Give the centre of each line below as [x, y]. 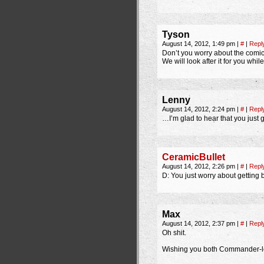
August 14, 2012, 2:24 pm [199, 109]
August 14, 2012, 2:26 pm [199, 166]
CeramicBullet [194, 157]
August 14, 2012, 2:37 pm [199, 223]
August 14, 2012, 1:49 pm [199, 44]
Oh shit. [174, 233]
